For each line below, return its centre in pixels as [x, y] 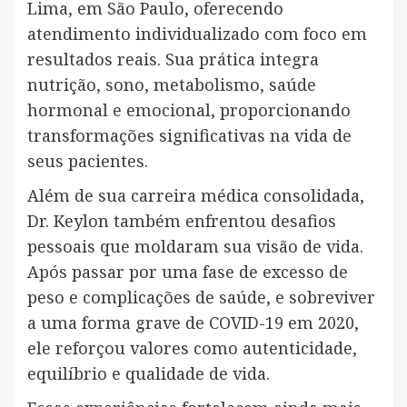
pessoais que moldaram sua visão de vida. [195, 247]
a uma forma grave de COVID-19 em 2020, [193, 323]
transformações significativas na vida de [189, 136]
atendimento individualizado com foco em [197, 34]
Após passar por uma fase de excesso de [188, 272]
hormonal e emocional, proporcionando [189, 110]
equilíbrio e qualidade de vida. [149, 374]
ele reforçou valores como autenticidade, [192, 348]
